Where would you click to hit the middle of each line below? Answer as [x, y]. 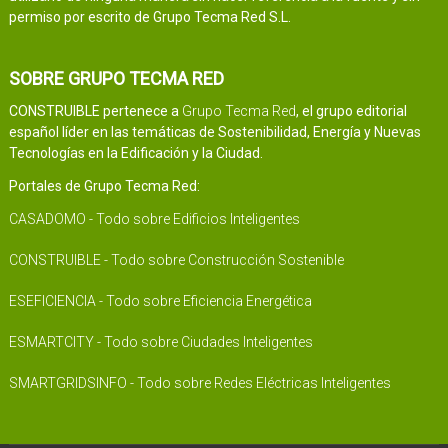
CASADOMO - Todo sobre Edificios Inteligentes [154, 219]
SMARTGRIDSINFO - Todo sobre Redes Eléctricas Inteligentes [199, 383]
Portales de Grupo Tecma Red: [104, 186]
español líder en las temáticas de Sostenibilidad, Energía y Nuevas [214, 132]
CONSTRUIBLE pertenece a [95, 111]
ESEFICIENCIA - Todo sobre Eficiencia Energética [160, 301]
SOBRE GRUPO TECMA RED [116, 79]
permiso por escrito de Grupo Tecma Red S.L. [149, 17]
